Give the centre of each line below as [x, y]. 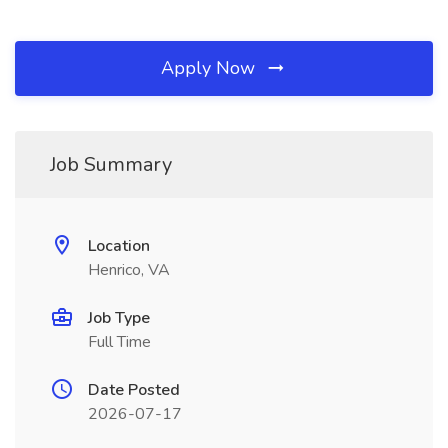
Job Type [119, 318]
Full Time [119, 342]
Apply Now [210, 68]
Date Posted [134, 390]
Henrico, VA [129, 270]
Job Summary [111, 164]
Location [119, 246]
